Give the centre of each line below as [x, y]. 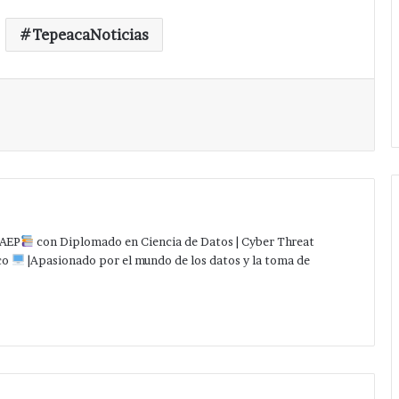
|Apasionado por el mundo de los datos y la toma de [167, 260]
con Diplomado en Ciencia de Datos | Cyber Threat [174, 241]
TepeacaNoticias [90, 34]
